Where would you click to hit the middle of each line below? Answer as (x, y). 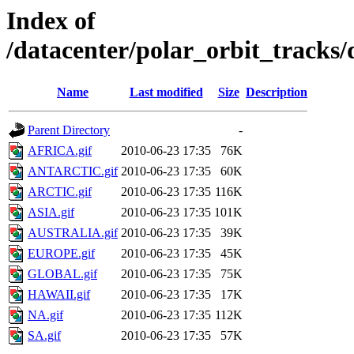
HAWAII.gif (59, 295)
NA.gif (45, 315)
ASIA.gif (51, 213)
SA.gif (44, 336)
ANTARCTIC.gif (73, 171)
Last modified (166, 92)
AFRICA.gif (60, 151)
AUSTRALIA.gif (73, 233)
